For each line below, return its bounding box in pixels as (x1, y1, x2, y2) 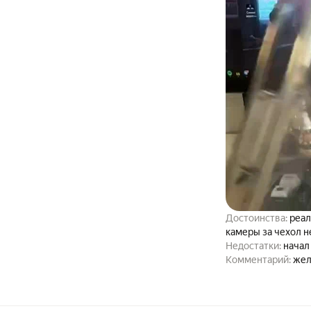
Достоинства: (225, 212, 289, 224)
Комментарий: (225, 254, 293, 265)
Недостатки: (225, 240, 283, 251)
